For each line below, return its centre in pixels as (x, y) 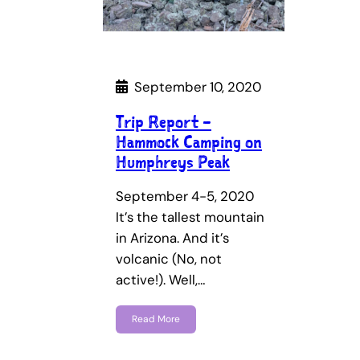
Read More (156, 319)
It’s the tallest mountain (190, 217)
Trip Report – (164, 121)
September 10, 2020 (198, 87)
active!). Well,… (161, 280)
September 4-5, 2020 (185, 196)
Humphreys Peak (173, 161)
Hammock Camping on (189, 141)
